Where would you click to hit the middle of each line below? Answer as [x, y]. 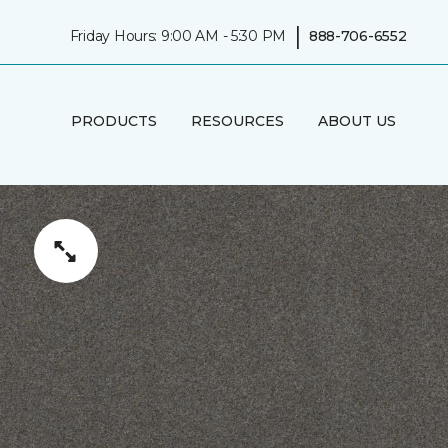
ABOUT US [356, 120]
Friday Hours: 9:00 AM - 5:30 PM [178, 35]
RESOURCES [237, 120]
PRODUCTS [113, 120]
